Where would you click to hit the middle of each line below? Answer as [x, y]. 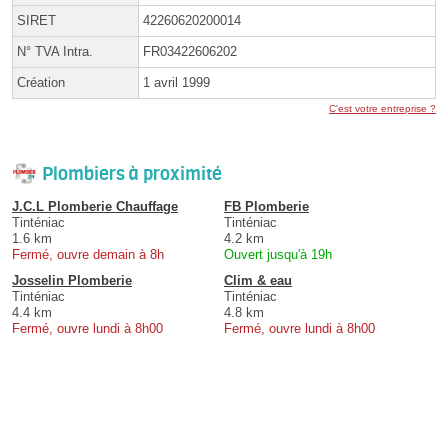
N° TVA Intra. [55, 52]
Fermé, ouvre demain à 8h [88, 255]
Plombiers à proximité [132, 174]
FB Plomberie [266, 207]
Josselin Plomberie [72, 281]
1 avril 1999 [176, 83]
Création [41, 83]
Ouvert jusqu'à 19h [278, 255]
